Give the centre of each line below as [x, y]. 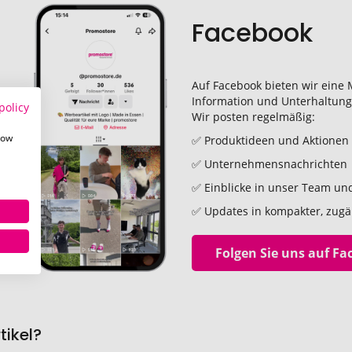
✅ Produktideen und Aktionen [270, 140]
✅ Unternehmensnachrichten [269, 164]
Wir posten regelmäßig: [253, 117]
